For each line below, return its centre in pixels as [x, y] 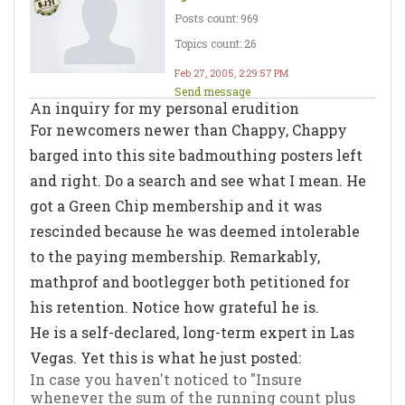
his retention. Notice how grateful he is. [174, 306]
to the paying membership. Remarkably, [175, 256]
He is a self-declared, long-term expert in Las [192, 332]
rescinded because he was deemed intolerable [195, 231]
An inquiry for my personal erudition [165, 108]
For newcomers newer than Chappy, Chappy [188, 129]
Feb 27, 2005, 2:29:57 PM [231, 72]
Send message [212, 91]
